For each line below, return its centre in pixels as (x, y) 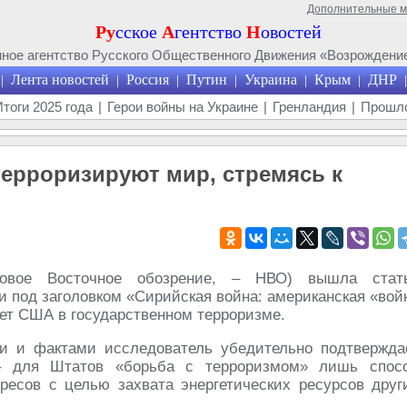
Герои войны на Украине (183, 107)
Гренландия (309, 107)
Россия (147, 79)
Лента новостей (60, 79)
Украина (270, 79)
